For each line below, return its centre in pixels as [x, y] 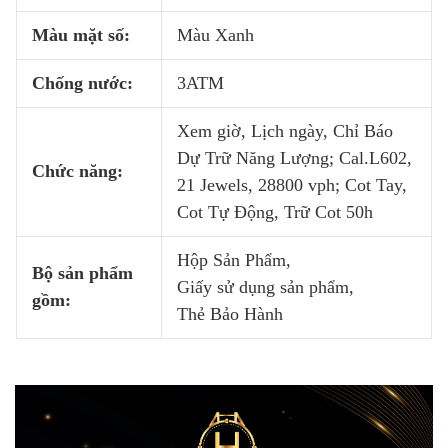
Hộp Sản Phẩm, [234, 260]
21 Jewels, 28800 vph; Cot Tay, [292, 185]
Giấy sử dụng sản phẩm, [265, 287]
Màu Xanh [215, 35]
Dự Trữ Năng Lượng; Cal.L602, [294, 158]
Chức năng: [77, 171]
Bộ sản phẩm [82, 273]
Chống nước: [82, 83]
